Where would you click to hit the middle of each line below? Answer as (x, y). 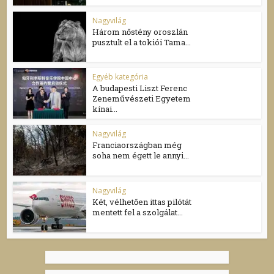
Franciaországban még (137, 145)
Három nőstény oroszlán (140, 31)
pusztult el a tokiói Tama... (142, 42)
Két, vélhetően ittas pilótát (142, 202)
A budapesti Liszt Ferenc (140, 88)
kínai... (105, 109)
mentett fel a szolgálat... (138, 212)
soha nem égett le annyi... (141, 155)
